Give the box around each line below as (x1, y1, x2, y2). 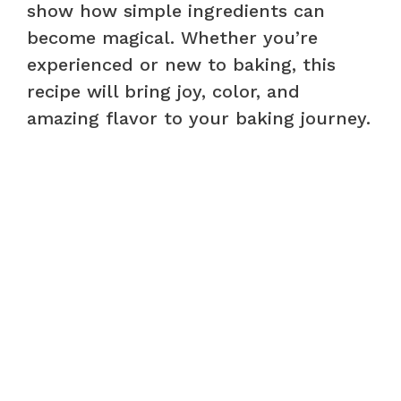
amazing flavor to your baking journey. (27, 107, 371, 129)
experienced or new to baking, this (27, 53, 336, 75)
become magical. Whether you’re (27, 26, 318, 48)
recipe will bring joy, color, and (27, 80, 300, 102)
